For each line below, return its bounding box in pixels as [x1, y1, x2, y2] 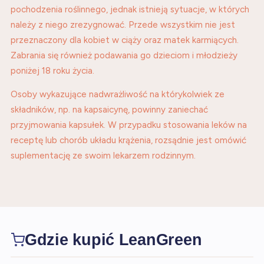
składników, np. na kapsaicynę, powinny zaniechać [11, 104, 208, 115]
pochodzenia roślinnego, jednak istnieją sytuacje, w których [11, 4, 249, 15]
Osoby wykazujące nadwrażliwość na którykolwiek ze [11, 89, 225, 100]
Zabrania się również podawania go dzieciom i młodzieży [11, 50, 237, 61]
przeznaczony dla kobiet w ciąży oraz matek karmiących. [11, 35, 239, 45]
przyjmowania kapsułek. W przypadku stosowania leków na [11, 120, 247, 130]
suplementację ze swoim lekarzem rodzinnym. [11, 150, 196, 161]
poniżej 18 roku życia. [11, 65, 94, 76]
